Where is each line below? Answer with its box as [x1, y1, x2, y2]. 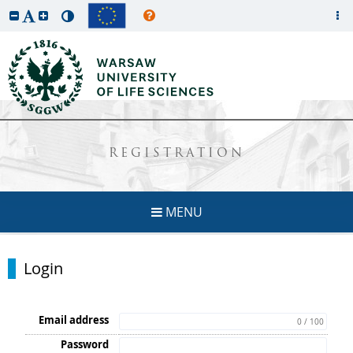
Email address [39, 313, 109, 327]
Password [61, 337, 109, 351]
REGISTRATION [108, 148, 245, 160]
